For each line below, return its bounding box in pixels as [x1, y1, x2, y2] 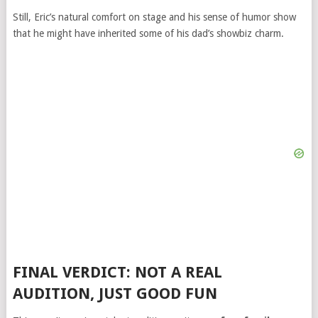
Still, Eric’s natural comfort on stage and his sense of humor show [12, 11, 296, 23]
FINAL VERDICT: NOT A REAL [12, 263, 222, 281]
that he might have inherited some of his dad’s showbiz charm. [12, 27, 284, 39]
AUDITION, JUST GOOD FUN [12, 284, 217, 302]
